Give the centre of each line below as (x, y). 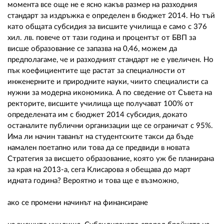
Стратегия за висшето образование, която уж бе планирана (111, 158)
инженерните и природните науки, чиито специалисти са (108, 81)
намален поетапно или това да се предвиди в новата (98, 147)
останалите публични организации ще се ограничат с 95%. (110, 125)
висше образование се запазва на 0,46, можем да (92, 48)
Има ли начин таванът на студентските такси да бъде (100, 136)
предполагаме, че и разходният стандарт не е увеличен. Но (110, 59)
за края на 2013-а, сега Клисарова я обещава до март (99, 169)
